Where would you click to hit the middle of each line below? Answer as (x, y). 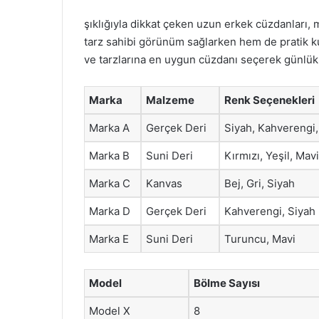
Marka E (109, 239)
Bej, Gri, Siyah (260, 183)
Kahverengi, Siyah (270, 211)
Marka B (109, 156)
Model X (110, 310)
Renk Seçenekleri (270, 100)
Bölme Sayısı (227, 283)
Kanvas (164, 183)
